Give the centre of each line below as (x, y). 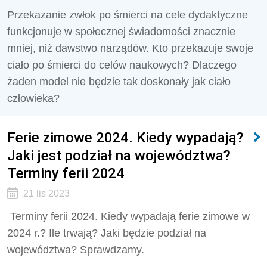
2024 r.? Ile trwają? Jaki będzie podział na (107, 233)
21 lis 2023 (46, 193)
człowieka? (36, 98)
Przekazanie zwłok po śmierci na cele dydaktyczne (128, 15)
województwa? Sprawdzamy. (76, 250)
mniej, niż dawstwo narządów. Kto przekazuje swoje (130, 48)
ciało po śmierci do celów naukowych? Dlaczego (122, 65)
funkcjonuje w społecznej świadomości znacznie (121, 32)
